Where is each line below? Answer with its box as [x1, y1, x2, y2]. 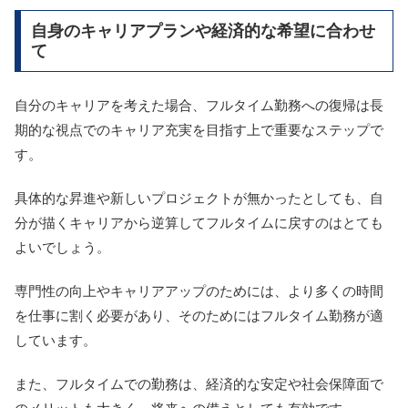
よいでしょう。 [15, 239, 110, 255]
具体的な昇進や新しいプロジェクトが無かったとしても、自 [15, 189, 383, 206]
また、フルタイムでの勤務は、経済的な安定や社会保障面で [15, 375, 383, 392]
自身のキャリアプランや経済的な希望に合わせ [30, 22, 375, 41]
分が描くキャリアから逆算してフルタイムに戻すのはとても [15, 214, 383, 230]
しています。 [15, 331, 97, 348]
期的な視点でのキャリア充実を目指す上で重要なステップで [15, 121, 383, 138]
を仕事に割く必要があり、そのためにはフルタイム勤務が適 [15, 307, 383, 323]
